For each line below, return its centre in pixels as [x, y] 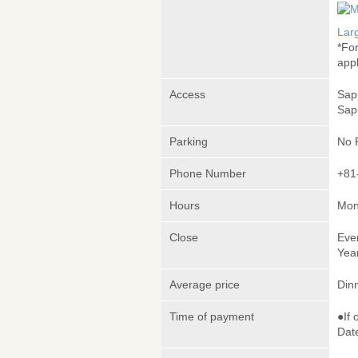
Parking [189, 141]
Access [187, 94]
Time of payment [212, 316]
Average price [205, 284]
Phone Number [208, 173]
